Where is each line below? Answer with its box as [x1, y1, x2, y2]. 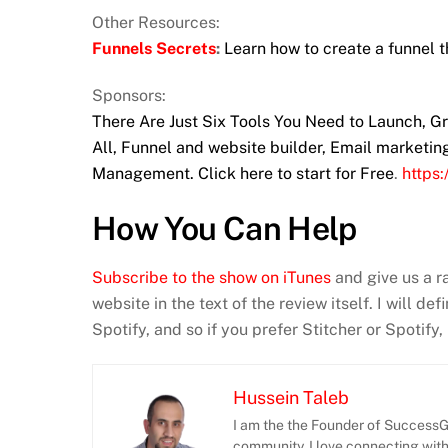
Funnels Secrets [92, 39, 216, 59]
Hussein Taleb [233, 386, 349, 408]
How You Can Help [92, 209, 357, 247]
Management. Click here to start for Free [92, 164, 394, 184]
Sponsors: [92, 86, 166, 106]
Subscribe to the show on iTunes [92, 267, 331, 287]
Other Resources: [92, 13, 220, 33]
